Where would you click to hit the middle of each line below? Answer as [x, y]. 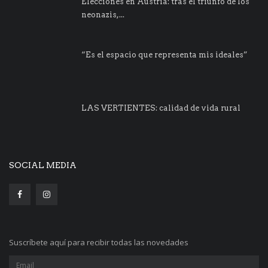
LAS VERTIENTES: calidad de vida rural [161, 108]
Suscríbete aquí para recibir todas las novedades [99, 242]
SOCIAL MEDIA [43, 165]
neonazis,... [103, 14]
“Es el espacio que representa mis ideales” [165, 54]
